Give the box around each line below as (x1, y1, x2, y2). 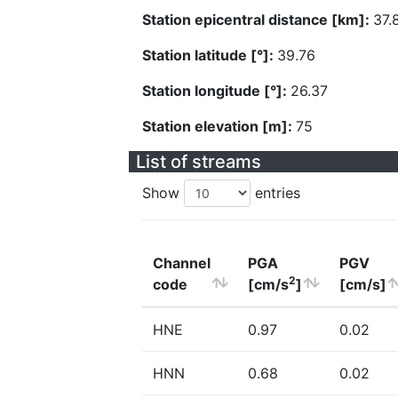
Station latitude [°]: (142, 46, 277, 64)
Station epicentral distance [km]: (142, 11, 373, 28)
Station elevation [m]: (142, 117, 296, 135)
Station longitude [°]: (142, 82, 291, 99)
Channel (153, 254, 211, 272)
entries (251, 184, 300, 202)
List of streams (136, 151, 261, 172)
